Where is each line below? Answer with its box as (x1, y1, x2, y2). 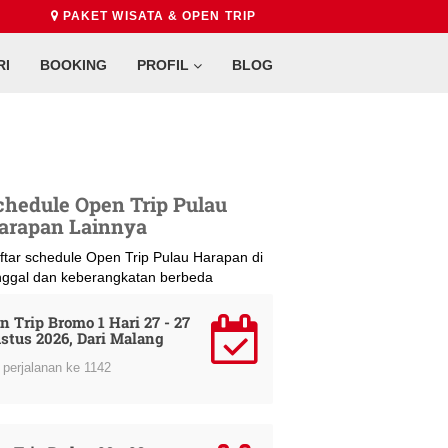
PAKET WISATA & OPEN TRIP (58, 9, 256, 23)
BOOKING (40, 57, 107, 73)
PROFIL (137, 57, 193, 73)
